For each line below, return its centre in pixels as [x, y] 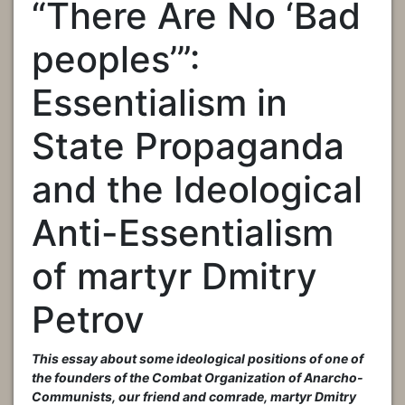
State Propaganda [188, 146]
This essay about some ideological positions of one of [198, 359]
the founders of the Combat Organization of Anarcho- [198, 378]
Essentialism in [160, 103]
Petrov [88, 320]
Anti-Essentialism [183, 233]
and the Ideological [197, 190]
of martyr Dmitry [174, 277]
